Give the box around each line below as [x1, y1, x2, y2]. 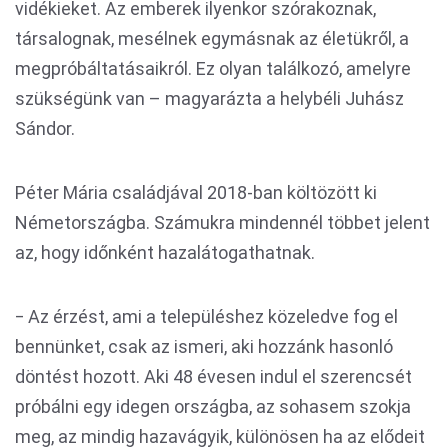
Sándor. [15, 118, 75, 139]
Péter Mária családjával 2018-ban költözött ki [15, 182, 377, 203]
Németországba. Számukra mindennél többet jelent [15, 212, 430, 233]
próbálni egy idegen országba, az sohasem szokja [15, 396, 411, 417]
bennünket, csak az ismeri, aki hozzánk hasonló [15, 336, 393, 357]
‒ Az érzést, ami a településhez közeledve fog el [15, 306, 398, 327]
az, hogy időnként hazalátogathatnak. [15, 242, 315, 263]
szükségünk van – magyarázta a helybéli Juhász [15, 88, 404, 109]
